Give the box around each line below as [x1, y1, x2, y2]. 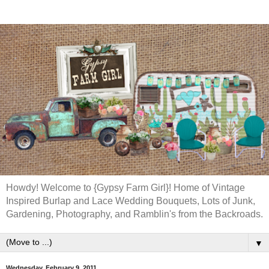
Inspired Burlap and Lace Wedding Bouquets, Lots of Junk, [6, 196, 255, 206]
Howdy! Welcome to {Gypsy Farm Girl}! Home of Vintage [6, 183, 245, 193]
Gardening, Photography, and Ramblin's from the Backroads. [6, 209, 263, 219]
